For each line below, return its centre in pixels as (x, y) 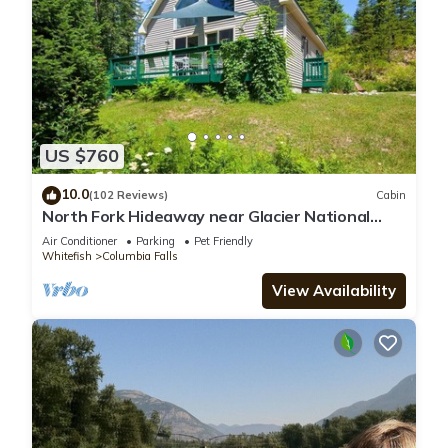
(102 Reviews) (128, 195)
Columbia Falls (140, 255)
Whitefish (67, 255)
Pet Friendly (223, 240)
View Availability (334, 290)
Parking (155, 240)
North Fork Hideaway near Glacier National (206, 215)
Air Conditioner (79, 240)
